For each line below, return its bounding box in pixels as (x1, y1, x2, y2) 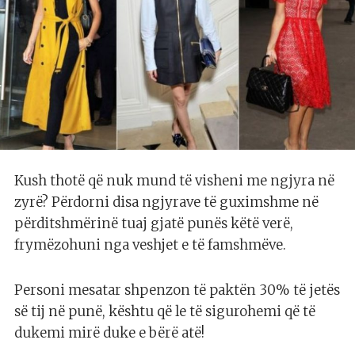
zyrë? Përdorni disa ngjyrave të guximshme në (14, 193, 319, 211)
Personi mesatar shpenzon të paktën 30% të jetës (14, 281, 340, 299)
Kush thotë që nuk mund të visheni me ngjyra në (14, 171, 334, 189)
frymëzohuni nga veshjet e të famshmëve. (14, 235, 286, 254)
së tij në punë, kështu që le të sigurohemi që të (14, 302, 315, 320)
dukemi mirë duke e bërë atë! (14, 323, 204, 342)
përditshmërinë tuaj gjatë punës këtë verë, (14, 214, 293, 232)
